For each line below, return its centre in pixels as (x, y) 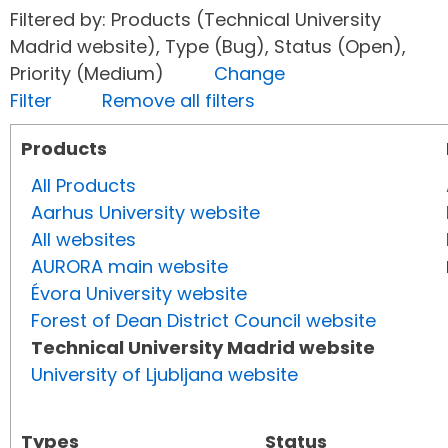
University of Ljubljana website (164, 375)
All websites (83, 240)
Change (249, 74)
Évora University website (139, 294)
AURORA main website (129, 267)
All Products (83, 186)
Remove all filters (178, 101)
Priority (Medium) (112, 74)
